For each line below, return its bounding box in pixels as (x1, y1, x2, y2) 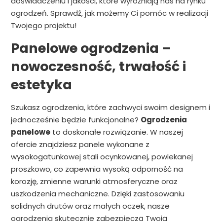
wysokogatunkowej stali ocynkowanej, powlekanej (10, 151, 193, 162)
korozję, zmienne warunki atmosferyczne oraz (10, 176, 178, 187)
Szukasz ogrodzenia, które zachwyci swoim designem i (10, 102, 210, 113)
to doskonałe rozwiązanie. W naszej (50, 127, 183, 138)
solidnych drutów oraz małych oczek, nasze (10, 201, 170, 212)
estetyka (10, 75, 72, 94)
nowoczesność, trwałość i (10, 57, 186, 76)
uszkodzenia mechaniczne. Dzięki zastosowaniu (10, 188, 184, 199)
